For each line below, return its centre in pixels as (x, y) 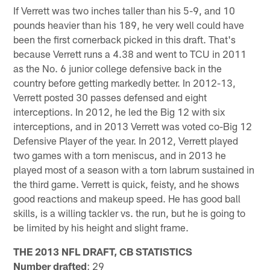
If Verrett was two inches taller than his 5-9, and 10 (124, 11)
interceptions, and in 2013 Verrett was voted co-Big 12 (133, 126)
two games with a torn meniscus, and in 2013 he (120, 155)
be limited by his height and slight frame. (101, 228)
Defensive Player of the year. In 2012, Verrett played (126, 141)
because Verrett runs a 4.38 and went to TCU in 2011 (130, 54)
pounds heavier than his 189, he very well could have (129, 25)
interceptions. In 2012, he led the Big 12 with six (119, 112)
